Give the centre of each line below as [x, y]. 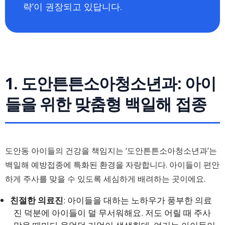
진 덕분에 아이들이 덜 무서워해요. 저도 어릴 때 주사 [112, 213]
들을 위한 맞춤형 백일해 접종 [106, 104]
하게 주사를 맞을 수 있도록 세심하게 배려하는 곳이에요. [105, 179]
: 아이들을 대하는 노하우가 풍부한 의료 [138, 200]
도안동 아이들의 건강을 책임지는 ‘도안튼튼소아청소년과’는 [111, 151]
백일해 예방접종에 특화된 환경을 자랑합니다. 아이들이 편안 [112, 165]
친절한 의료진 [37, 200]
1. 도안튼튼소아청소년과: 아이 [110, 83]
